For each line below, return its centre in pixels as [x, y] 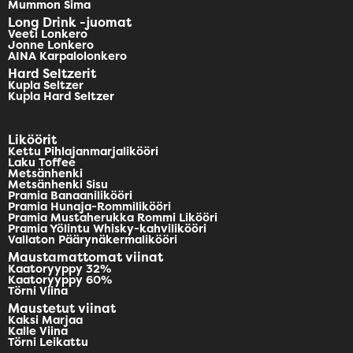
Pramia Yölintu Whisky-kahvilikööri [107, 229]
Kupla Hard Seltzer [61, 97]
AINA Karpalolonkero [67, 56]
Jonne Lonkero [51, 45]
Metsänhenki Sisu [58, 185]
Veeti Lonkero [48, 34]
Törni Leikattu [48, 342]
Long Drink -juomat [70, 22]
